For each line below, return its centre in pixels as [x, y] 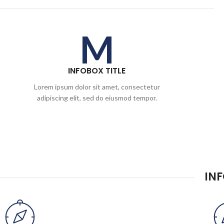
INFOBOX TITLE [97, 71]
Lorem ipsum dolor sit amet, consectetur [97, 87]
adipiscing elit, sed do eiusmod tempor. [97, 98]
